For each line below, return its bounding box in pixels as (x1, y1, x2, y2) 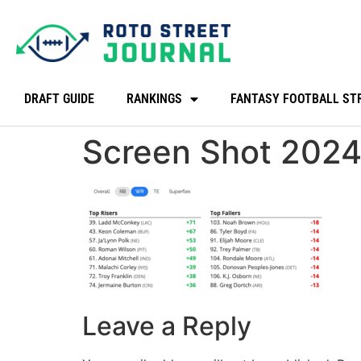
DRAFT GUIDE (24, 91, 94, 106)
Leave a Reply (82, 310, 251, 342)
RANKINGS (127, 91, 182, 106)
